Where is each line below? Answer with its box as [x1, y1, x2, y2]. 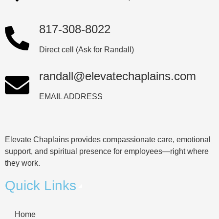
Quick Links [5, 177, 76, 193]
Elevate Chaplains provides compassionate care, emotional [5, 135, 211, 144]
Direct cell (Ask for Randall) [39, 45, 134, 54]
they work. [5, 158, 40, 167]
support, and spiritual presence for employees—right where [5, 147, 209, 155]
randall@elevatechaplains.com [39, 69, 196, 83]
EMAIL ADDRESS [39, 92, 103, 101]
